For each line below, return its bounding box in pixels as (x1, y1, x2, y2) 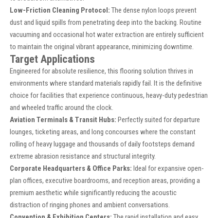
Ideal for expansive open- (132, 164, 204, 173)
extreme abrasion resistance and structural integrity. (10, 152, 156, 161)
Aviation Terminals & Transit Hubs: (10, 115, 116, 125)
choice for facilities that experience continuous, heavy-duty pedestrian (10, 91, 208, 100)
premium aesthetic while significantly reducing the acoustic (10, 188, 177, 198)
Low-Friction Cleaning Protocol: (10, 6, 110, 15)
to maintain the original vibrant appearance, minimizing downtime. (10, 42, 194, 52)
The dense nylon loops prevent (110, 6, 197, 15)
